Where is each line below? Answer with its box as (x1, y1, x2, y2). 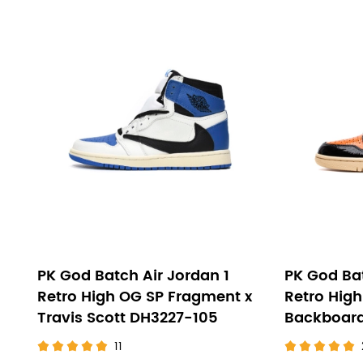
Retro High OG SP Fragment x (37, 285, 252, 309)
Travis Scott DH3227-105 (37, 306, 218, 330)
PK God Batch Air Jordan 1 (37, 264, 229, 288)
